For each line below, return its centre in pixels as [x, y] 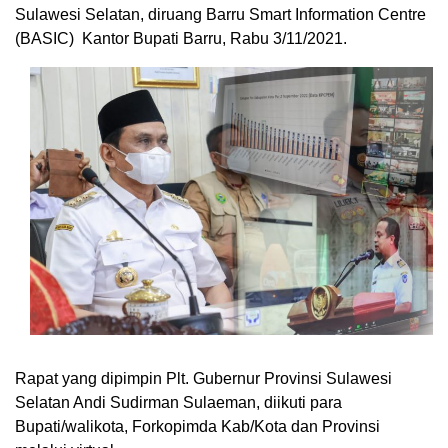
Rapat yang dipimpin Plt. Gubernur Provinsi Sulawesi [203, 379]
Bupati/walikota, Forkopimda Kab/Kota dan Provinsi [197, 427]
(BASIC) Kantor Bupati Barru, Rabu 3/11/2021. [181, 38]
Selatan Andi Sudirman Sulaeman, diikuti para [178, 403]
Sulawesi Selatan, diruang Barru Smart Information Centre [220, 14]
